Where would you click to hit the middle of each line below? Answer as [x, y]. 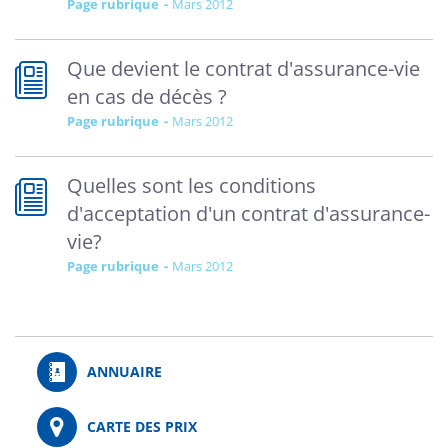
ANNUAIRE [124, 371]
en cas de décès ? [147, 96]
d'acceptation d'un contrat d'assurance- [248, 213]
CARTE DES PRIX [142, 426]
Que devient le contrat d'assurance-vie [243, 68]
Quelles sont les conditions [191, 185]
